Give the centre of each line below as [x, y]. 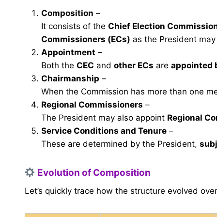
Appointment [68, 53]
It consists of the [75, 26]
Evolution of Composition [93, 173]
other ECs [134, 66]
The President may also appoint [104, 118]
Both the [59, 66]
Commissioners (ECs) [86, 39]
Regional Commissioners [92, 105]
